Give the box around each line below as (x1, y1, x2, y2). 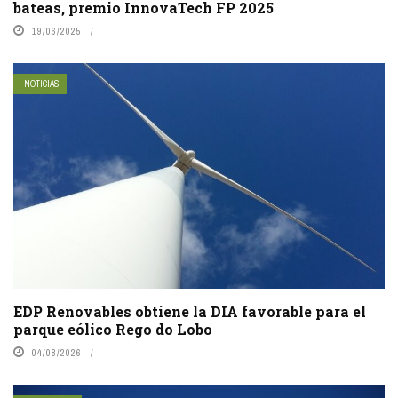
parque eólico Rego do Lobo (13, 319, 212, 338)
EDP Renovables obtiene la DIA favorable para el (13, 301, 366, 321)
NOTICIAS (24, 78, 60, 91)
